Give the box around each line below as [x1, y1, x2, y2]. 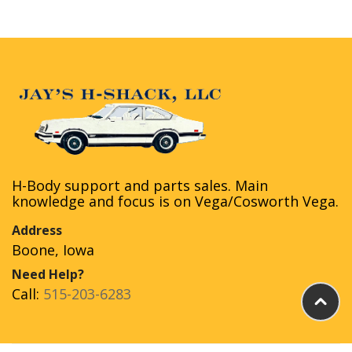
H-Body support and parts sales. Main [12, 176, 268, 196]
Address [12, 222, 62, 240]
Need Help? [12, 266, 84, 284]
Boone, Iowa [12, 240, 94, 260]
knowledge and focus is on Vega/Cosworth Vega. [12, 192, 339, 211]
